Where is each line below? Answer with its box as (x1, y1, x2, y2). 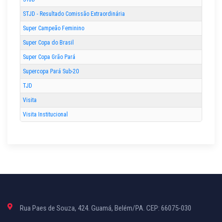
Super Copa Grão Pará (23, 54, 75, 61)
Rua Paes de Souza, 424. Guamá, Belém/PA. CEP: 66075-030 (20, 204, 191, 213)
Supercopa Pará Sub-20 (23, 68, 79, 75)
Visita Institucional (23, 111, 68, 118)
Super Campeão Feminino (23, 25, 84, 32)
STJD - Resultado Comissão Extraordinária (23, 10, 125, 18)
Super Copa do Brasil (23, 39, 74, 47)
